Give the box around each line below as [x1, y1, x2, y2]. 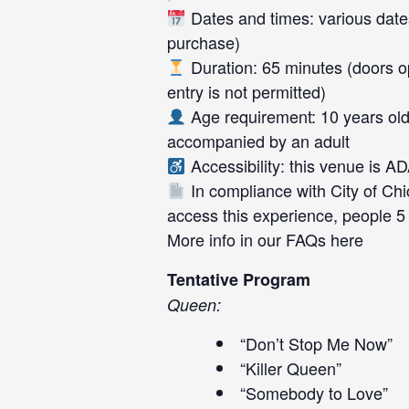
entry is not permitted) [167, 79, 326, 103]
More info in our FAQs [167, 227, 330, 251]
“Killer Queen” [240, 356, 341, 380]
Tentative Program [167, 267, 310, 291]
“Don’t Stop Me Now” [240, 331, 393, 355]
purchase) [167, 30, 240, 54]
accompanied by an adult [167, 129, 350, 152]
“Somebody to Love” [240, 381, 388, 404]
